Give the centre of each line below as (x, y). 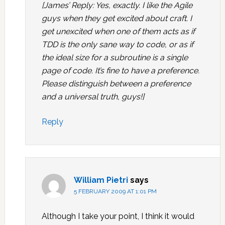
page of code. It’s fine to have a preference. (120, 71)
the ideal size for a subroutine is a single (115, 58)
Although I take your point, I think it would (118, 216)
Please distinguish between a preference (116, 84)
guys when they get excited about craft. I (117, 18)
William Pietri (101, 180)
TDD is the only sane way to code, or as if (117, 44)
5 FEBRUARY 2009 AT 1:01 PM (115, 191)
